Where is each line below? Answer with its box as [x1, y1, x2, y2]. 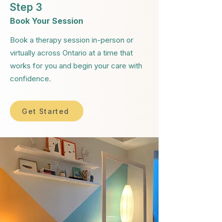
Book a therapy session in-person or [10, 35, 133, 45]
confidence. [10, 74, 51, 83]
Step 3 [10, 1, 42, 13]
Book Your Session [10, 16, 83, 26]
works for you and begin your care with [10, 61, 142, 70]
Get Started [22, 107, 69, 115]
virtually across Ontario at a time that [10, 48, 133, 57]
